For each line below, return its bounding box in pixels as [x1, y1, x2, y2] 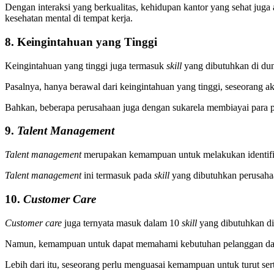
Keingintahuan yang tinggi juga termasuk [5, 60, 166, 71]
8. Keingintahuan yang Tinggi [5, 35, 157, 49]
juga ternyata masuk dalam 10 [64, 217, 182, 228]
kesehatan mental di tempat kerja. [5, 13, 135, 24]
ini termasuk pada [84, 170, 154, 181]
